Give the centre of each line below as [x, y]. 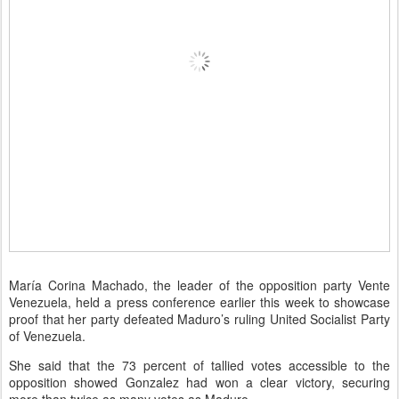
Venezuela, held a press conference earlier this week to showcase [199, 301]
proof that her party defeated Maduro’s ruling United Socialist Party [199, 318]
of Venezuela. [47, 335]
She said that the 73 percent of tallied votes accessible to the [199, 365]
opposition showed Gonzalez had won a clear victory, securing [199, 382]
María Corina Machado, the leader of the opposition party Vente [199, 285]
